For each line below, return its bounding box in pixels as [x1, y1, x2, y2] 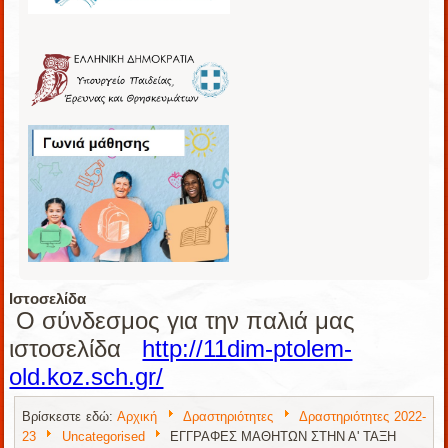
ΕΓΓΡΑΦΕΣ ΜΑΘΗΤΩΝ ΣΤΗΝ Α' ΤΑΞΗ [169, 428, 396, 444]
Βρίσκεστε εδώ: [22, 408, 118, 424]
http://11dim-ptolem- [142, 334, 353, 362]
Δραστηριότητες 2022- [298, 408, 426, 424]
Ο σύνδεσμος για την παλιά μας [9, 306, 356, 334]
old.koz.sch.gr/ [9, 362, 164, 390]
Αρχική [117, 408, 158, 424]
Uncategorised [61, 428, 145, 444]
